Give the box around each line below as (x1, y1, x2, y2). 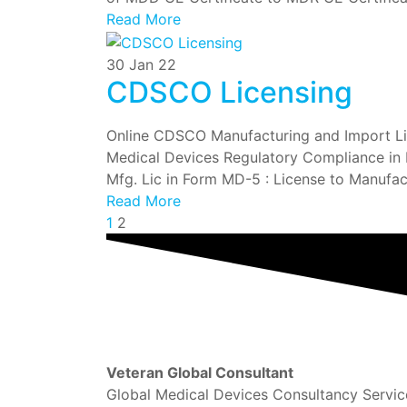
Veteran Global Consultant (106, 362, 293, 382)
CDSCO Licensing (106, 74, 352, 110)
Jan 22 (129, 55, 176, 74)
